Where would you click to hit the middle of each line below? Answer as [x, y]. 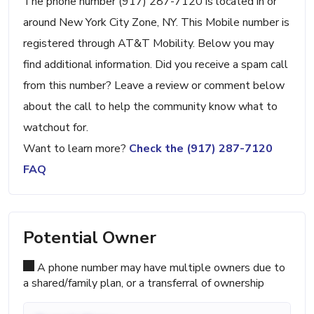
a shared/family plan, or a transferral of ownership [144, 284]
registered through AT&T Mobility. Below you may [149, 44]
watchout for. [56, 128]
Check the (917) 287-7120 [201, 149]
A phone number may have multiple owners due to [160, 268]
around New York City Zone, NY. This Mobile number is [156, 23]
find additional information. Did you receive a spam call [156, 65]
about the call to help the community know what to [150, 107]
